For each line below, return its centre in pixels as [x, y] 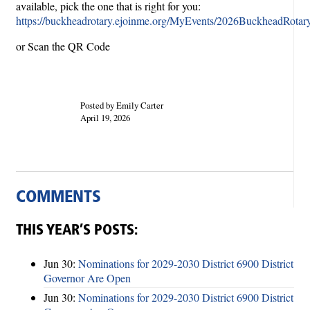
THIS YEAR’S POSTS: [77, 230]
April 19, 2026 [105, 117]
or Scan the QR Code [65, 46]
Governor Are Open [87, 277]
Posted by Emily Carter [121, 105]
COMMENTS [58, 198]
